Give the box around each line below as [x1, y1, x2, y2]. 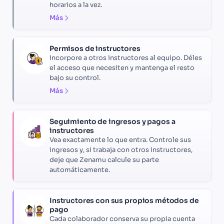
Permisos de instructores [49, 44, 140, 53]
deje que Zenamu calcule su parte [49, 155, 159, 164]
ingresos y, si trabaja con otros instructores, [49, 145, 192, 154]
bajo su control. [49, 73, 100, 82]
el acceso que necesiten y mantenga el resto [49, 63, 194, 72]
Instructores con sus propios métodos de [49, 196, 199, 205]
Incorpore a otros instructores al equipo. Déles [49, 53, 202, 62]
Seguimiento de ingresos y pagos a [49, 117, 175, 126]
